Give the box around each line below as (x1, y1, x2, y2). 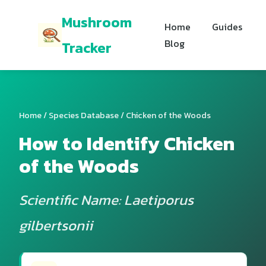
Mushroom (62, 12, 132, 33)
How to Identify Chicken (19, 129, 235, 158)
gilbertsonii (19, 215, 93, 236)
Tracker (62, 37, 112, 58)
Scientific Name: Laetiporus (19, 189, 194, 210)
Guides (212, 20, 243, 34)
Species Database (49, 109, 119, 122)
